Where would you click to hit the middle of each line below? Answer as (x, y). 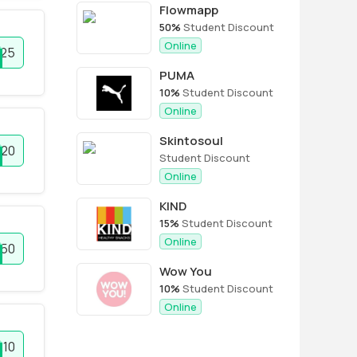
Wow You (186, 271)
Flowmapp (189, 10)
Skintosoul (191, 141)
